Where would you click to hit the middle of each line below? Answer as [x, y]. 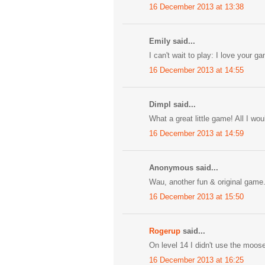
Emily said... [172, 41]
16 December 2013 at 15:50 [196, 196]
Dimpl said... [172, 104]
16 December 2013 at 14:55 [196, 70]
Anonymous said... [184, 167]
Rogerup [165, 231]
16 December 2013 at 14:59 [196, 133]
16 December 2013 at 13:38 [196, 7]
